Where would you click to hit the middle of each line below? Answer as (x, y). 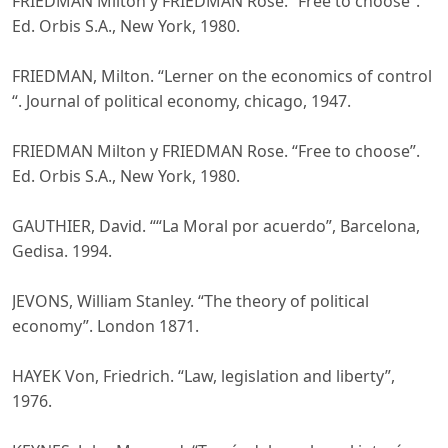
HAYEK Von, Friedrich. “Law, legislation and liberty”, (203, 376)
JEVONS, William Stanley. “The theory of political (190, 301)
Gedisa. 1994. (62, 251)
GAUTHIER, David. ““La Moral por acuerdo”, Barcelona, (216, 226)
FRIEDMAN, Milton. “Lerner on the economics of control (222, 76)
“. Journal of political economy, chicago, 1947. (181, 101)
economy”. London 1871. (105, 326)
